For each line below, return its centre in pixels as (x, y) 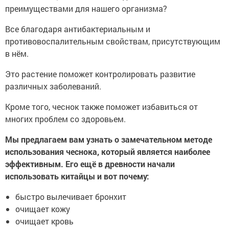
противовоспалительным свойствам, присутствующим (113, 41)
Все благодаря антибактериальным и (78, 29)
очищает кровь (44, 221)
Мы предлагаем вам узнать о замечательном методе (109, 140)
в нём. (17, 54)
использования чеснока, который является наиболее (108, 152)
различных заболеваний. (53, 86)
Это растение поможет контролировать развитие (100, 74)
